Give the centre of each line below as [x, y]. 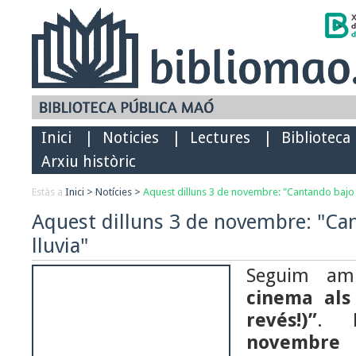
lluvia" [60, 246]
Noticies [131, 138]
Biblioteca [316, 138]
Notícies [114, 192]
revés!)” [282, 320]
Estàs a [48, 192]
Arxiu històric [89, 162]
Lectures [220, 138]
